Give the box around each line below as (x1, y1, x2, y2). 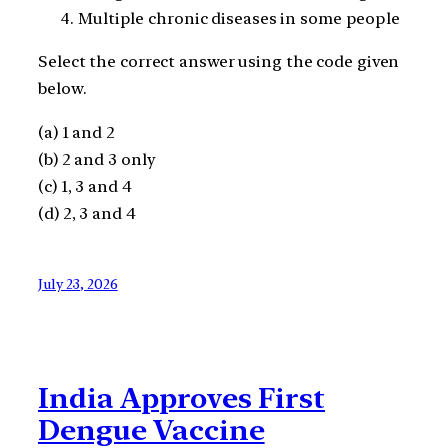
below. (38, 79, 87, 99)
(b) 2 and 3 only (38, 149, 156, 169)
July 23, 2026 (38, 275, 118, 292)
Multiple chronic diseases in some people (78, 9, 400, 29)
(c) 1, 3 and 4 (38, 176, 132, 196)
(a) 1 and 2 (38, 122, 115, 142)
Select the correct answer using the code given (38, 52, 400, 72)
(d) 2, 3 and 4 (38, 203, 136, 223)
